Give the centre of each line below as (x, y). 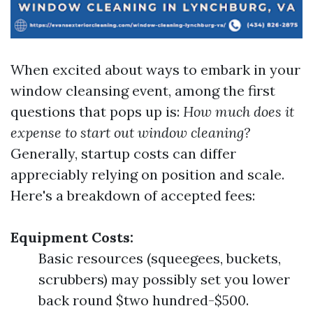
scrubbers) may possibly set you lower (164, 279)
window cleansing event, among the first (143, 90)
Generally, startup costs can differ (123, 153)
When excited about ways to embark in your (155, 70)
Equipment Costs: (72, 237)
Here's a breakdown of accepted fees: (133, 195)
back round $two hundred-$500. (144, 300)
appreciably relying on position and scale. (147, 174)
